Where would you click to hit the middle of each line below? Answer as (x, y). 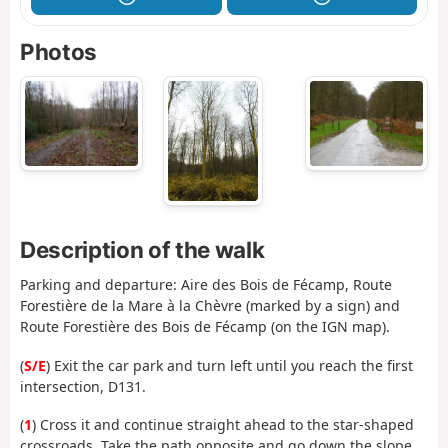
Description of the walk (142, 249)
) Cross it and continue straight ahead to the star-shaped (223, 425)
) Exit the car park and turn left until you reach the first (229, 365)
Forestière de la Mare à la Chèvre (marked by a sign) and (210, 306)
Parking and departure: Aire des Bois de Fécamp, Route (206, 285)
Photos (58, 52)
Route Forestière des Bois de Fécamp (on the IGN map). (205, 327)
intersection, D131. (83, 386)
